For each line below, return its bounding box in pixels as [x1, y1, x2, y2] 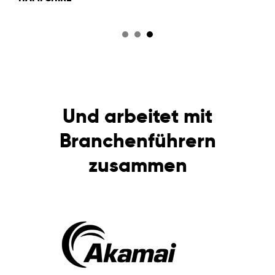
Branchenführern [59, 128, 216, 153]
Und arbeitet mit [63, 103, 212, 128]
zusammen [88, 152, 187, 177]
